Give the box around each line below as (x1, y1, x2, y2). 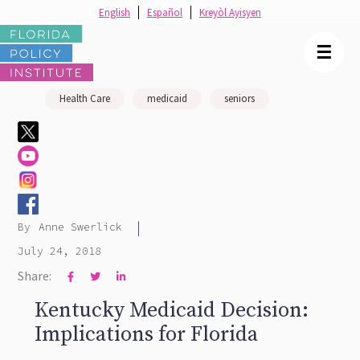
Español (147, 6, 182, 19)
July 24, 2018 (18, 244, 102, 258)
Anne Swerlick (39, 220, 123, 234)
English (99, 6, 130, 19)
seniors (224, 92, 255, 105)
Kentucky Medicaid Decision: (34, 297, 309, 324)
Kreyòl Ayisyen (199, 6, 261, 19)
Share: (18, 268, 52, 284)
